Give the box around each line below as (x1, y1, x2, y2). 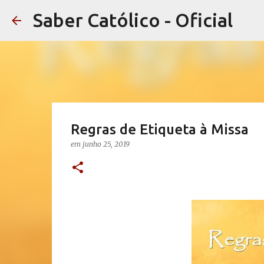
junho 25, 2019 (82, 140, 130, 148)
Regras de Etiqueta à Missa (70, 121, 249, 137)
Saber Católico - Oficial (33, 9, 233, 31)
